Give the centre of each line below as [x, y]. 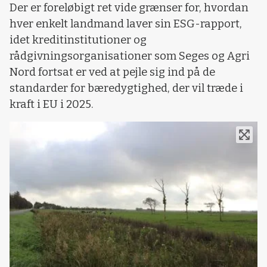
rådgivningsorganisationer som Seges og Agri [130, 56]
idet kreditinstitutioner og [78, 40]
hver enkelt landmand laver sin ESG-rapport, [126, 24]
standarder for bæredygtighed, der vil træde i [126, 89]
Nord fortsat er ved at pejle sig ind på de [112, 72]
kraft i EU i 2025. [52, 105]
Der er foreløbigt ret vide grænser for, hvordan [129, 8]
